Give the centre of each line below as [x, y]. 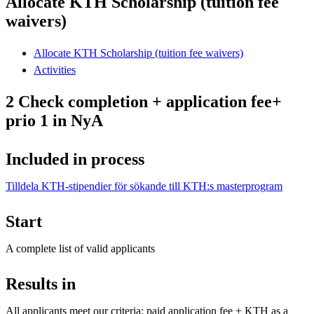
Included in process [75, 159]
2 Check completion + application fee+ [144, 101]
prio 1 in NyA [54, 120]
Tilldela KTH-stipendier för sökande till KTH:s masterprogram [144, 186]
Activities [55, 69]
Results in [41, 284]
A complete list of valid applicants [80, 248]
